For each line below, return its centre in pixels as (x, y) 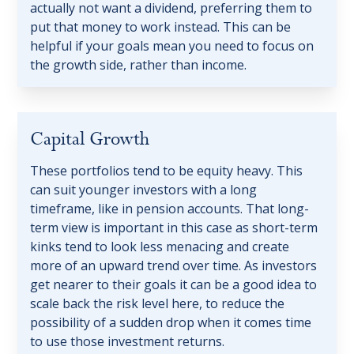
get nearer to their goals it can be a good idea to (174, 285)
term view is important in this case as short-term (174, 228)
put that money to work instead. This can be (161, 27)
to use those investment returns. (128, 342)
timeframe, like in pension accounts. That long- (170, 209)
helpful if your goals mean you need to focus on (172, 46)
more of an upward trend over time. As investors (174, 266)
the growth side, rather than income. (139, 65)
